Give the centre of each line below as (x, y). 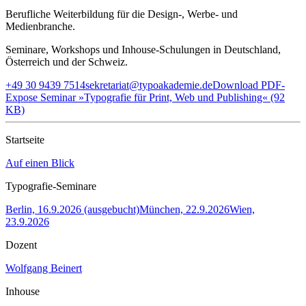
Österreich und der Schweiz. (67, 61)
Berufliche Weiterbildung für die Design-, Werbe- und (122, 14)
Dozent (21, 245)
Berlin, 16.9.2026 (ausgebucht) (72, 209)
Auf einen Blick (40, 163)
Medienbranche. (40, 26)
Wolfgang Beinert (44, 268)
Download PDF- (249, 85)
